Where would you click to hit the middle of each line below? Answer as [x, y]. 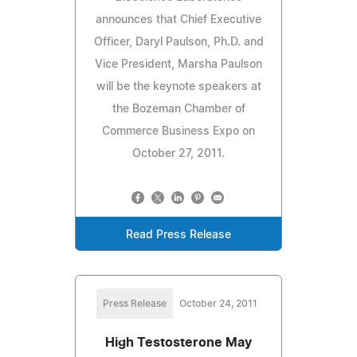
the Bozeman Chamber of [178, 109]
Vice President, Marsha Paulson [178, 64]
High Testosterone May [178, 342]
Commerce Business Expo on [178, 131]
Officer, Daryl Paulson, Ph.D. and [178, 42]
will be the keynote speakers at [178, 86]
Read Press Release [178, 235]
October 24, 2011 [218, 303]
